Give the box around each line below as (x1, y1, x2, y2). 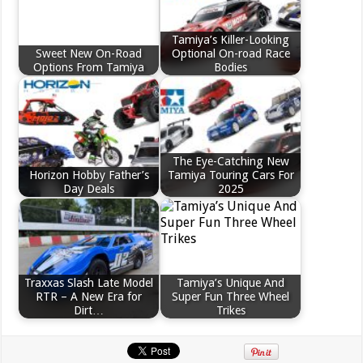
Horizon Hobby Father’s (28, 168, 149, 181)
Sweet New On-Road (36, 46, 143, 60)
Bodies (214, 60, 248, 74)
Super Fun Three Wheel (172, 289, 290, 303)
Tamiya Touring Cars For (167, 168, 294, 181)
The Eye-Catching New (172, 154, 289, 168)
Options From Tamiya (33, 60, 145, 74)
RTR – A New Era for (36, 289, 143, 303)
